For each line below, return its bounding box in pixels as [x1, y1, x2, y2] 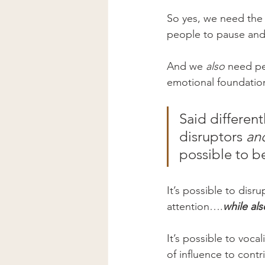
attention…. [167, 199, 223, 213]
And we [167, 59, 206, 73]
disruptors [179, 127, 246, 145]
